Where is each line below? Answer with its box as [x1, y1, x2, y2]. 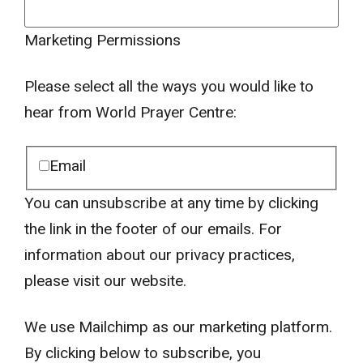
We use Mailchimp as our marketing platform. [24, 315, 332, 339]
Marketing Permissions [24, 29, 181, 53]
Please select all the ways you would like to [24, 75, 314, 98]
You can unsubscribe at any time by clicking [24, 191, 318, 215]
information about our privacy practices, [24, 243, 295, 267]
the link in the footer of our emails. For [24, 217, 282, 241]
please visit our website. [24, 269, 186, 293]
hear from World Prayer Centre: [24, 100, 237, 124]
